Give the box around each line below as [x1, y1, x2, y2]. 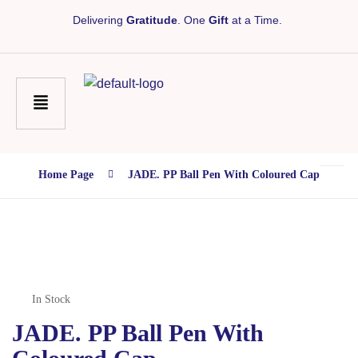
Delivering [73, 14, 126, 26]
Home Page [38, 169, 93, 181]
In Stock [32, 293, 70, 305]
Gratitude [126, 14, 177, 26]
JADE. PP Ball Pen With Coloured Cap [128, 169, 320, 181]
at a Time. [229, 14, 285, 26]
